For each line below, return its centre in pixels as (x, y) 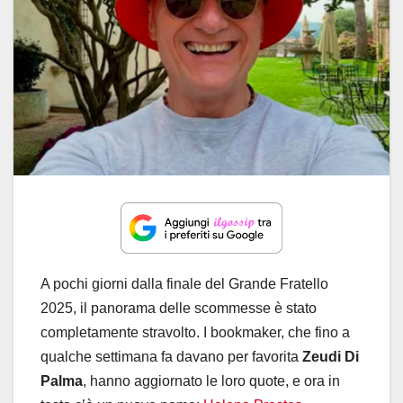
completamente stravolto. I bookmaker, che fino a (195, 332)
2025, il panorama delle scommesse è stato (179, 308)
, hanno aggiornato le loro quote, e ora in (211, 381)
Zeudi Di (331, 356)
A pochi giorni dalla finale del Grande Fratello (184, 283)
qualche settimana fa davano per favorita (171, 356)
